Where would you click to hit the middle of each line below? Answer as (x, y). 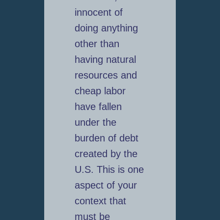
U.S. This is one (109, 170)
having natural (105, 60)
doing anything (106, 28)
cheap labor (100, 91)
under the (95, 123)
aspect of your (106, 185)
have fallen (98, 107)
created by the (106, 154)
